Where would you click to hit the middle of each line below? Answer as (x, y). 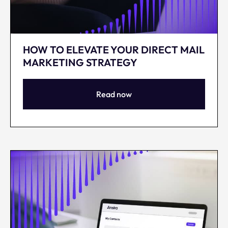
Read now (114, 94)
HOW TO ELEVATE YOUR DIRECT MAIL (114, 49)
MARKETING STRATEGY (80, 62)
